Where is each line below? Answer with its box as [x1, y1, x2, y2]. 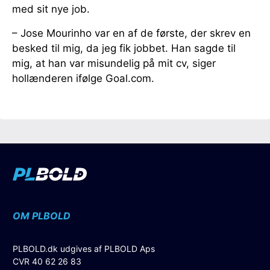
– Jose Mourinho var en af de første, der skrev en [12, 27, 251, 39]
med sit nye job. [12, 2, 90, 15]
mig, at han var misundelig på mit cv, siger [12, 57, 216, 69]
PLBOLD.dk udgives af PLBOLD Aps [13, 243, 155, 254]
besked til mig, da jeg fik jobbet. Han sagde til [12, 42, 236, 54]
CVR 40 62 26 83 [13, 256, 82, 266]
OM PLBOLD [13, 209, 71, 222]
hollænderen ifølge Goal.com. [12, 72, 154, 84]
